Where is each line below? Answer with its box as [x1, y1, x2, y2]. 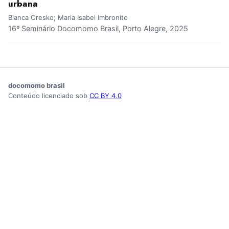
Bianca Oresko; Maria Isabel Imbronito [8, 13, 128, 22]
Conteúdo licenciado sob [8, 91, 89, 100]
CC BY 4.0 [89, 91, 122, 100]
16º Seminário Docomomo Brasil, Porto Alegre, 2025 [8, 24, 188, 33]
